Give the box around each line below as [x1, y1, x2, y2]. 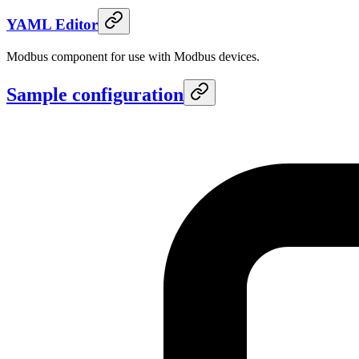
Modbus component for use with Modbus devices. [6, 49, 260, 63]
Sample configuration [6, 84, 184, 106]
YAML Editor [6, 15, 98, 33]
